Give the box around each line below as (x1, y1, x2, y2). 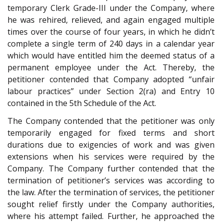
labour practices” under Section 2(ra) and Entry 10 (7, 85, 215, 97)
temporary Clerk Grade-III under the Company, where (7, 2, 215, 13)
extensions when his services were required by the (7, 151, 215, 163)
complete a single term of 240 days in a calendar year (7, 38, 215, 49)
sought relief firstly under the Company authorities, (7, 199, 215, 210)
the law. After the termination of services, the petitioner (7, 187, 215, 198)
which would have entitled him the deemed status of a (7, 50, 215, 61)
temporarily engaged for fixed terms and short (7, 127, 215, 139)
